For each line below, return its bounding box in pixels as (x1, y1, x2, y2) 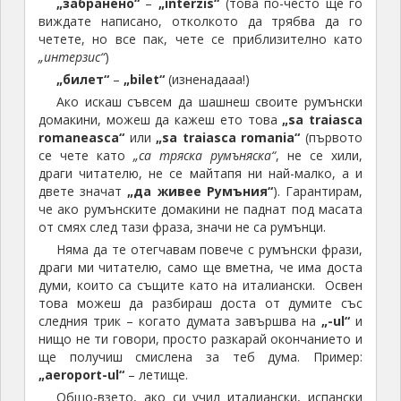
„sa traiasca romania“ (156, 129, 301, 147)
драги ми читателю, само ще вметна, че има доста (38, 259, 363, 277)
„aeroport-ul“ (38, 366, 124, 384)
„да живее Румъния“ (127, 183, 273, 200)
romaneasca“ (38, 129, 124, 147)
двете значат (38, 183, 128, 200)
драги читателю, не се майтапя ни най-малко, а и (38, 165, 363, 183)
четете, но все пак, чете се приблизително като (38, 30, 363, 48)
